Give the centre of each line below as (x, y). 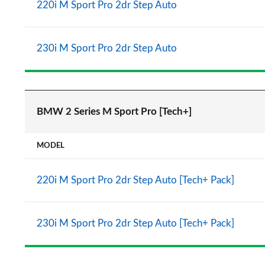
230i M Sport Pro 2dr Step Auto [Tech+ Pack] (135, 223)
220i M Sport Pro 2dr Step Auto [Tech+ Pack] (135, 180)
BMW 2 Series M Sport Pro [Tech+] (114, 112)
